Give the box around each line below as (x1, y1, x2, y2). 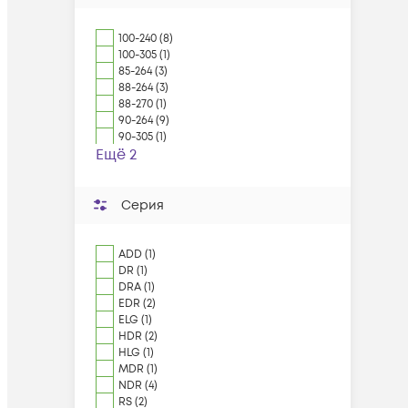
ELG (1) (118, 312, 152, 328)
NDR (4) (118, 378, 158, 393)
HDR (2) (118, 329, 158, 344)
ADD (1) (118, 247, 156, 262)
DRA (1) (118, 280, 155, 295)
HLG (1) (118, 345, 154, 361)
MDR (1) (118, 362, 158, 377)
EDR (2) (118, 296, 156, 311)
